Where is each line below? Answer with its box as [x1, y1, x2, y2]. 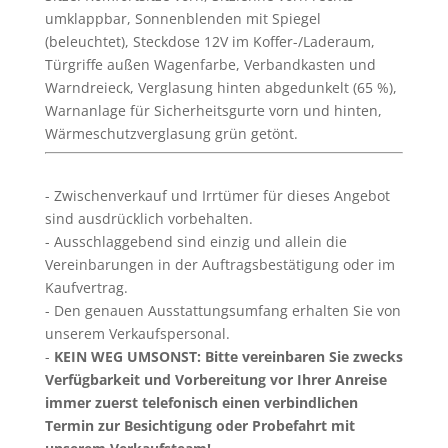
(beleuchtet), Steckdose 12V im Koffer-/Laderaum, [44, 32, 375, 51]
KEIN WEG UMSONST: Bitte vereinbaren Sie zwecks [53, 347, 403, 366]
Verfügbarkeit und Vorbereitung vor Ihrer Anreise [44, 370, 387, 389]
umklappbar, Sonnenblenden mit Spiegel [44, 9, 321, 28]
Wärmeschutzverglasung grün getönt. [44, 124, 298, 143]
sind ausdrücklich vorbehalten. [44, 209, 253, 228]
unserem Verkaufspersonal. [44, 324, 230, 343]
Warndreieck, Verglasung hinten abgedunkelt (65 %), [44, 78, 397, 97]
